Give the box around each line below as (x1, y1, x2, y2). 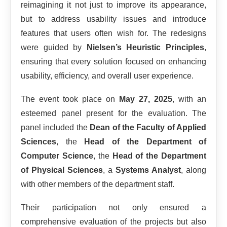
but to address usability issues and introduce (21, 15, 206, 24)
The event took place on (21, 95, 119, 104)
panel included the (21, 123, 90, 132)
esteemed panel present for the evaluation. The (21, 109, 206, 118)
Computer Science (21, 152, 93, 161)
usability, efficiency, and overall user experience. (21, 71, 194, 81)
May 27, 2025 (119, 95, 172, 104)
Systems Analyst (116, 166, 181, 175)
